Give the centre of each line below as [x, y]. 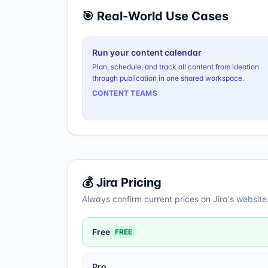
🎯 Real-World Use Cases [155, 16]
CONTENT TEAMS [125, 93]
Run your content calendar [147, 52]
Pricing [140, 182]
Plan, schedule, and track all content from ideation [176, 67]
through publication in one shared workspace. [168, 78]
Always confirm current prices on [147, 199]
